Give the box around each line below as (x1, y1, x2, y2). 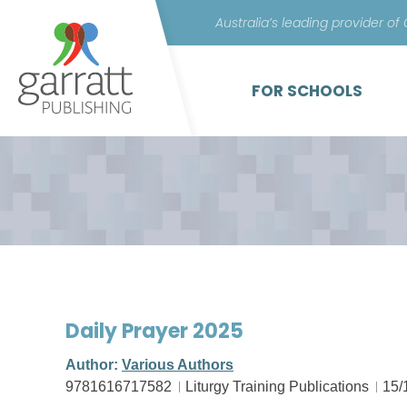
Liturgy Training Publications (185, 379, 369, 394)
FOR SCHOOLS (252, 80, 362, 102)
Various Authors (122, 357, 233, 372)
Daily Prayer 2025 (65, 317, 243, 345)
